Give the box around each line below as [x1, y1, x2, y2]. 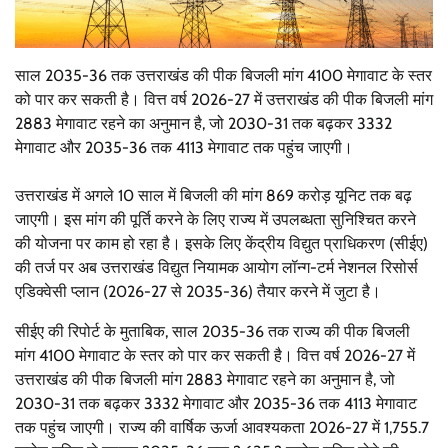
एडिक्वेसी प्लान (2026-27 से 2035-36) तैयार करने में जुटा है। [15, 281, 381, 301]
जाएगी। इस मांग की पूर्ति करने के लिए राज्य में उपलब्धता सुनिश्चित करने [15, 209, 416, 229]
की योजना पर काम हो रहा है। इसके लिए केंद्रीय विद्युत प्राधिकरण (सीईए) [15, 233, 428, 253]
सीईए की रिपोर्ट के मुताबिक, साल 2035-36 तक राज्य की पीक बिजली [15, 321, 410, 341]
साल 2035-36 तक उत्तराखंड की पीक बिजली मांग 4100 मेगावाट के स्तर [15, 65, 432, 85]
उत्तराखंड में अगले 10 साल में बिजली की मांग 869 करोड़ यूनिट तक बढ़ [15, 185, 412, 205]
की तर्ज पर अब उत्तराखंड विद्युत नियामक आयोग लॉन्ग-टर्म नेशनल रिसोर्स [15, 257, 418, 277]
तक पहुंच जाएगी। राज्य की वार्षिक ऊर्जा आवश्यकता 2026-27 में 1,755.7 [15, 417, 429, 437]
